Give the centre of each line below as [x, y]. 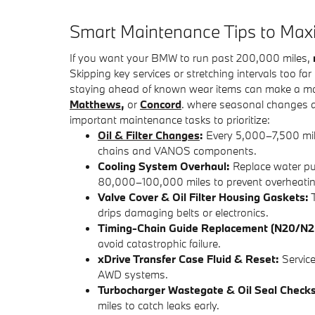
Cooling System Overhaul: [164, 166]
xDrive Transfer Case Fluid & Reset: [188, 258]
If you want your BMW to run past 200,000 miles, [191, 57]
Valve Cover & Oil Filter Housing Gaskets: [203, 197]
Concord [161, 104]
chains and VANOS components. [177, 150]
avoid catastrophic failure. [159, 243]
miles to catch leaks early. [159, 305]
